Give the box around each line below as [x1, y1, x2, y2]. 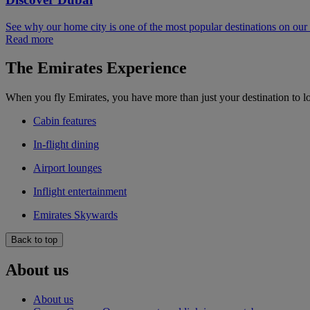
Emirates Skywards [33, 209, 118, 221]
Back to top [11, 235, 57, 246]
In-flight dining [33, 138, 99, 151]
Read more [6, 33, 53, 45]
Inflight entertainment [33, 185, 127, 198]
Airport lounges [33, 162, 102, 174]
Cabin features [33, 115, 96, 127]
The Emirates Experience [6, 59, 187, 77]
